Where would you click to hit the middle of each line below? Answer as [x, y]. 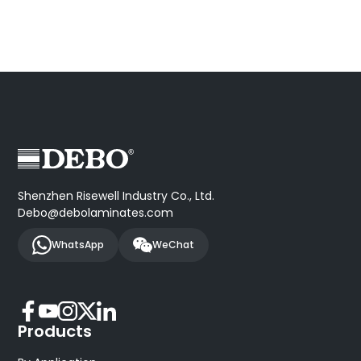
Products [55, 332]
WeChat [174, 245]
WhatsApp [78, 245]
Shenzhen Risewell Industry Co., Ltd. [116, 196]
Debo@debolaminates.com [96, 213]
